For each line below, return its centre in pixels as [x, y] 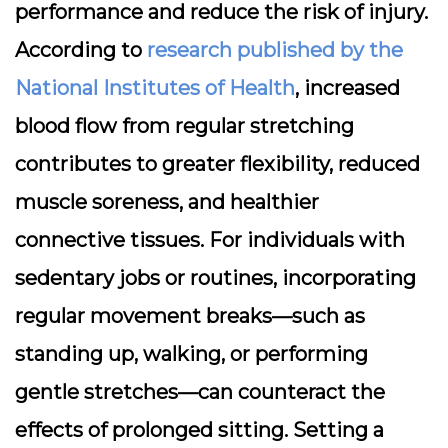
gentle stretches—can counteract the [200, 392]
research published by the [275, 50]
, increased [347, 88]
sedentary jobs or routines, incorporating [215, 278]
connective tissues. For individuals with [210, 240]
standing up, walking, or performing [191, 354]
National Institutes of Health [155, 88]
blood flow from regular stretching [184, 126]
